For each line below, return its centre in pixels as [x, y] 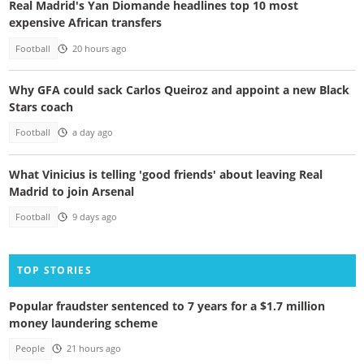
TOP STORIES [54, 271]
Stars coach [41, 107]
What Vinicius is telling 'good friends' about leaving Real [165, 174]
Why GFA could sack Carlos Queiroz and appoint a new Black [179, 90]
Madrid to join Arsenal [71, 191]
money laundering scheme [83, 323]
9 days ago [94, 217]
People [30, 349]
